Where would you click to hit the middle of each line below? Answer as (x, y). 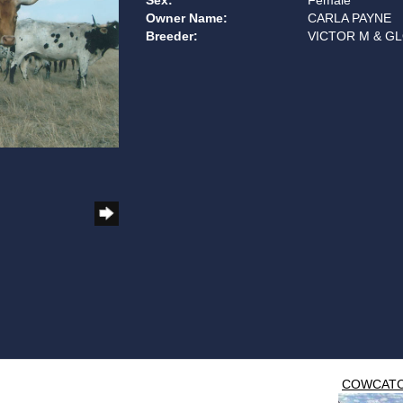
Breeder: (171, 36)
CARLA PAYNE (350, 18)
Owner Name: (186, 18)
